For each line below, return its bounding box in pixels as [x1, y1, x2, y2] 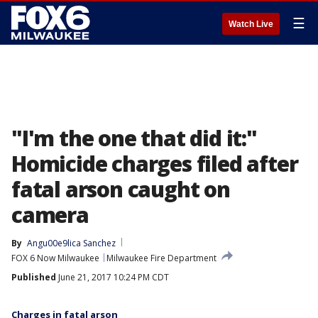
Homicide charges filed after [11, 149, 298, 178]
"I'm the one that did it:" [11, 124, 257, 153]
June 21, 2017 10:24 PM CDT [56, 271, 169, 283]
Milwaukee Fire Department [106, 252, 216, 264]
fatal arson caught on [11, 175, 230, 204]
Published [11, 271, 56, 283]
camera [11, 200, 89, 229]
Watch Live [229, 19, 273, 29]
